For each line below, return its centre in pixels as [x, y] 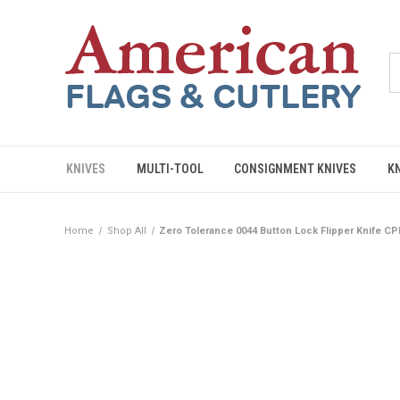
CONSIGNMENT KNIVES [296, 169]
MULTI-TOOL [170, 169]
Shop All [126, 231]
